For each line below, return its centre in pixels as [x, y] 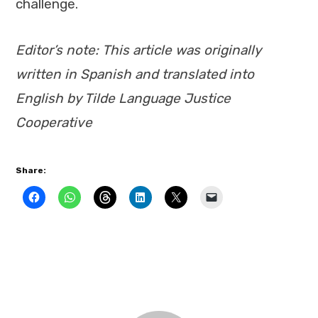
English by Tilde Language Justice [123, 98]
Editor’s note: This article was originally [138, 50]
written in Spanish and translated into [135, 74]
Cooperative [54, 122]
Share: [31, 171]
